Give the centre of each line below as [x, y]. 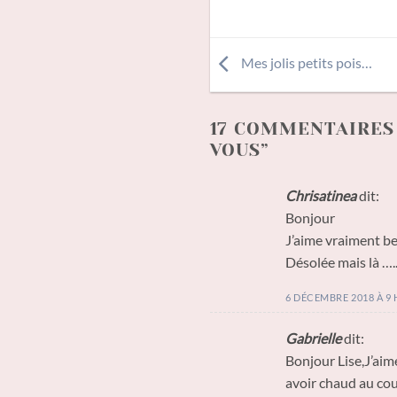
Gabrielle [313, 338]
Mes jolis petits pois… [305, 63]
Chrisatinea [321, 196]
